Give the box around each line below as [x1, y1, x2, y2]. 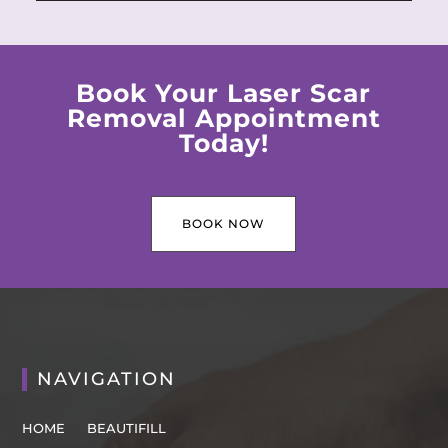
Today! [178, 128, 269, 159]
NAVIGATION [37, 368, 177, 391]
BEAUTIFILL [87, 420, 167, 437]
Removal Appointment [66, 103, 381, 134]
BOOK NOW [182, 216, 266, 232]
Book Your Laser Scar [76, 78, 372, 109]
